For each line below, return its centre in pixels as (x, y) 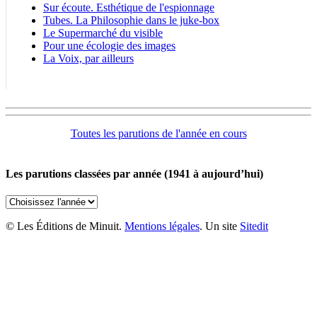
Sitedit (254, 226)
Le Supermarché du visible (103, 33)
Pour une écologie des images (109, 45)
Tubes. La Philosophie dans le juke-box (131, 20)
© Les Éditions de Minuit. (65, 226)
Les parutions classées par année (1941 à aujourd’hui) (134, 173)
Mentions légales (162, 226)
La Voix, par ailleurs (88, 58)
